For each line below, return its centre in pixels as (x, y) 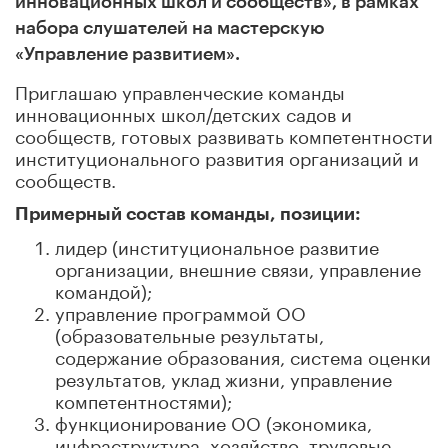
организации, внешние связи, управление (238, 266)
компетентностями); (143, 398)
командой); (103, 288)
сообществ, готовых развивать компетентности (224, 133)
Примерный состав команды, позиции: (188, 214)
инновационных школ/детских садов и (183, 111)
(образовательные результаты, (189, 332)
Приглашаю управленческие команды (180, 89)
